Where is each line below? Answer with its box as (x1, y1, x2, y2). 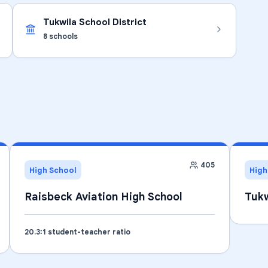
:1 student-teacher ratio (39, 227, 130, 236)
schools (47, 32, 78, 41)
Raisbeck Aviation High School (24, 190, 182, 203)
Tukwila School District (43, 16, 147, 28)
